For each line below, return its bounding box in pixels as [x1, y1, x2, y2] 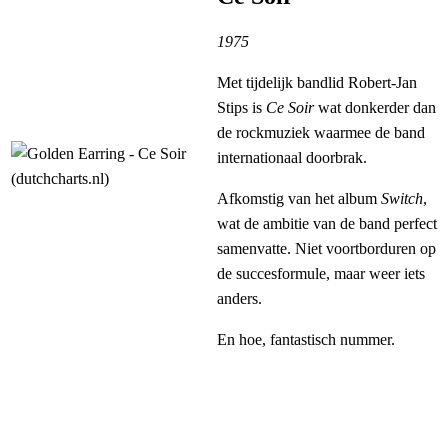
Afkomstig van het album [217, 190, 381, 208]
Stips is [217, 99, 266, 117]
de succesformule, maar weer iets [217, 265, 425, 283]
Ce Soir [266, 99, 314, 117]
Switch [381, 190, 423, 208]
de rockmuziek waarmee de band [217, 124, 425, 142]
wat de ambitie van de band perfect [217, 215, 437, 233]
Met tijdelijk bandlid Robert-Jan [217, 74, 417, 92]
